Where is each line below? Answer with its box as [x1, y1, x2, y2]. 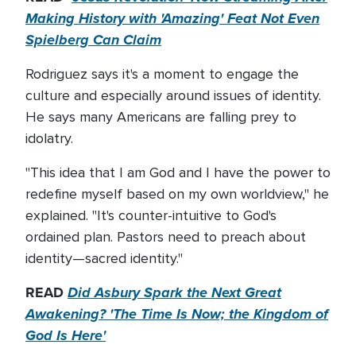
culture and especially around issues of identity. [25, 87, 321, 104]
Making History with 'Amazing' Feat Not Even [25, 8, 319, 29]
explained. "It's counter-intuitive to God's [25, 207, 277, 224]
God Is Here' [25, 325, 106, 346]
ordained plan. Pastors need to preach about [25, 228, 306, 246]
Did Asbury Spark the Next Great [68, 282, 281, 303]
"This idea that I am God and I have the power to [25, 164, 331, 181]
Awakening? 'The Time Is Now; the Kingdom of [25, 304, 328, 324]
